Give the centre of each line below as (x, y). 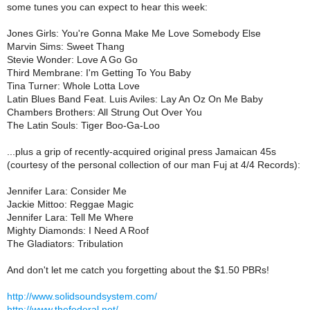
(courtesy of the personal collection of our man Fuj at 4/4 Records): (154, 165)
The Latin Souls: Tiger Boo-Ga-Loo (83, 125)
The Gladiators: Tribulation (65, 244)
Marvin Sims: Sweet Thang (66, 46)
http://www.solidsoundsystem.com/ (82, 296)
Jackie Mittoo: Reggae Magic (70, 204)
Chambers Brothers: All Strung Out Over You (104, 112)
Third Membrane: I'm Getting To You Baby (99, 73)
